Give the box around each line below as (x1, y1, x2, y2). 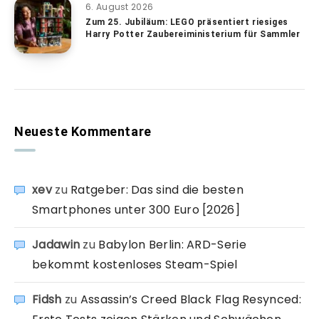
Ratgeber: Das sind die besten (70, 182, 244, 199)
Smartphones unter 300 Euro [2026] (32, 202, 240, 219)
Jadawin (32, 236, 80, 253)
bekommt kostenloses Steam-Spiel (32, 256, 238, 273)
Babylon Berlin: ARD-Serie (98, 236, 246, 253)
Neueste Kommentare (14, 124, 152, 140)
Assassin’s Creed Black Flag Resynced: (80, 291, 301, 308)
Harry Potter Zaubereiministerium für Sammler (85, 29, 300, 40)
